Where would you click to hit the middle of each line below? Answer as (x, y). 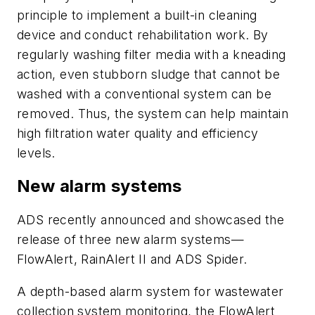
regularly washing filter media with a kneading (152, 54)
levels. (36, 153)
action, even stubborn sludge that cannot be (149, 74)
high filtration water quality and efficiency (138, 133)
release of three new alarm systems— (130, 240)
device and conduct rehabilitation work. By (143, 34)
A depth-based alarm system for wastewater (150, 291)
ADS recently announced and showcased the (150, 220)
